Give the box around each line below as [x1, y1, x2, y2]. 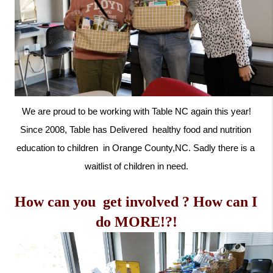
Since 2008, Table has [19, 124, 110, 135]
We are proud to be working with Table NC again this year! [19, 106, 253, 116]
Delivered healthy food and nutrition [109, 124, 251, 135]
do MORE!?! [96, 213, 177, 230]
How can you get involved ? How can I [15, 193, 257, 210]
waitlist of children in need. [85, 161, 188, 171]
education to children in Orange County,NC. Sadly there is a [16, 143, 255, 153]
